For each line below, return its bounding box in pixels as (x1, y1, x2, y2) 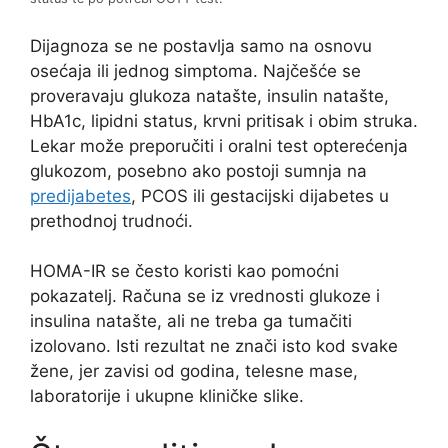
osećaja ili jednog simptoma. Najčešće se (30, 60, 361, 81)
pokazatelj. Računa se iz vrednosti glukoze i (30, 286, 380, 307)
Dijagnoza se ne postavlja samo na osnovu (30, 35, 372, 56)
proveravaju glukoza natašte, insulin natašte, (30, 85, 389, 106)
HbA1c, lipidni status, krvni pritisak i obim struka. (30, 110, 418, 131)
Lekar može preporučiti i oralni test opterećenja (30, 135, 408, 156)
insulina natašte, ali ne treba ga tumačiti (30, 311, 352, 332)
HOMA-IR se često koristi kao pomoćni (30, 261, 339, 282)
